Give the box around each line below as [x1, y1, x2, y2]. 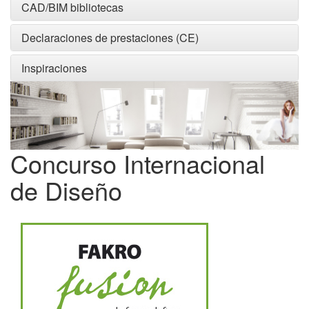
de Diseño [10, 172, 122, 208]
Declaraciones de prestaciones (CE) [21, 30, 199, 46]
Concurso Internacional [10, 146, 265, 181]
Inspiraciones [21, 60, 87, 77]
